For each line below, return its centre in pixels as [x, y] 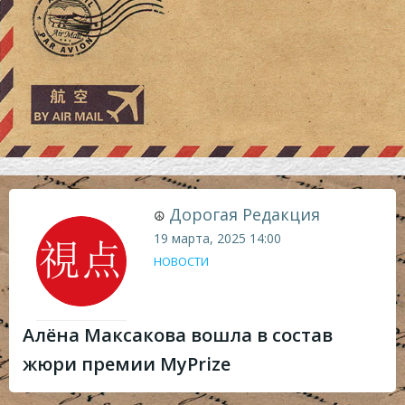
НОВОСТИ [181, 261]
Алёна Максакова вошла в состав [178, 334]
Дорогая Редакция [245, 214]
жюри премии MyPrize [127, 363]
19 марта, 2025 [200, 238]
